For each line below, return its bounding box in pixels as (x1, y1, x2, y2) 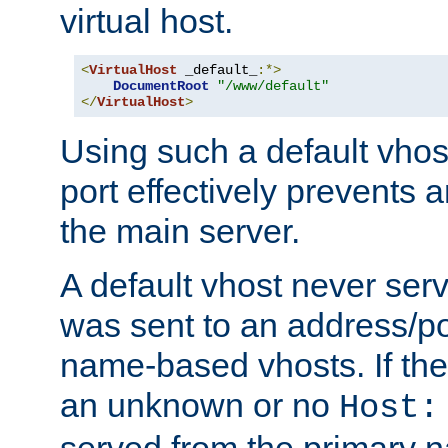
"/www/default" (217, 77, 329, 94)
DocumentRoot (113, 77, 209, 94)
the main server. (60, 211, 300, 250)
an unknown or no (60, 385, 339, 424)
